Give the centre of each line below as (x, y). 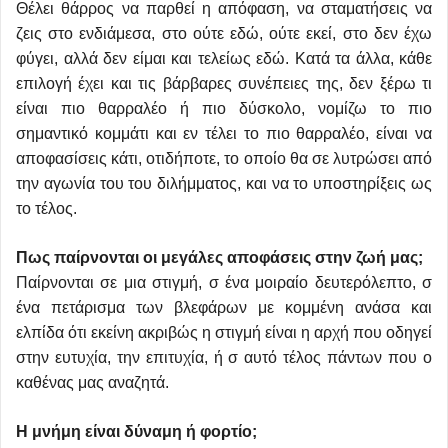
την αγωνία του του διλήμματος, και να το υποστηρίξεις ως (224, 183)
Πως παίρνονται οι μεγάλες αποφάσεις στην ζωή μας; (219, 257)
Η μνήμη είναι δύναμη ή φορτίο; (136, 431)
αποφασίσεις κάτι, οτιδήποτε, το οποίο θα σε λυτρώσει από (224, 158)
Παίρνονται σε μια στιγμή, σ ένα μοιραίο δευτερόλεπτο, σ (224, 282)
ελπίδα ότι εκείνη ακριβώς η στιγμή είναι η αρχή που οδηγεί (224, 332)
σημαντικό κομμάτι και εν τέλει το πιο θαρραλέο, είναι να (224, 133)
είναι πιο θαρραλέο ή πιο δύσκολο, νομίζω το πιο (224, 108)
